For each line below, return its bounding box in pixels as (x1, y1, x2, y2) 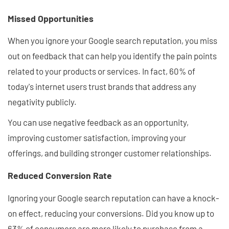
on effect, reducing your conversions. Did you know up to (8, 208, 214, 218)
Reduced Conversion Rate (8, 170, 112, 181)
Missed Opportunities (8, 12, 94, 24)
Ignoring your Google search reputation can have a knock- (8, 192, 219, 203)
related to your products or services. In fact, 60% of (8, 66, 195, 77)
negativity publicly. (8, 97, 77, 107)
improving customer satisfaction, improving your (8, 132, 186, 143)
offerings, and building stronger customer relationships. (8, 148, 212, 158)
